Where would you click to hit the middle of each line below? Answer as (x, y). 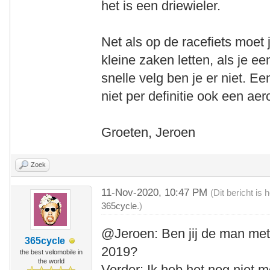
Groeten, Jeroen (149, 133)
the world (51, 261)
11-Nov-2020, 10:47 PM (156, 193)
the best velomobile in (51, 252)
